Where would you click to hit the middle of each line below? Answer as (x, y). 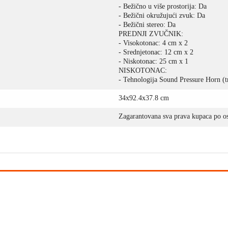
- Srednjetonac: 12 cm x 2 (156, 52)
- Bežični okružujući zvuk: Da (162, 16)
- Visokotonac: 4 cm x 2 (153, 43)
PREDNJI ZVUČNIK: (151, 34)
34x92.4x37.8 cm (144, 98)
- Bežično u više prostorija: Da (163, 6)
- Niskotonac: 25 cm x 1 (154, 61)
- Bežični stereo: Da (147, 25)
